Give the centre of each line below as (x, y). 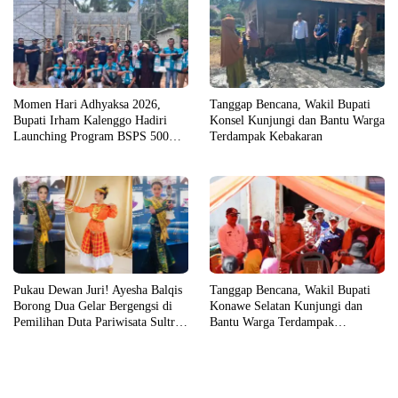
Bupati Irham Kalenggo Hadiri (90, 120)
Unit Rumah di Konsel (70, 152)
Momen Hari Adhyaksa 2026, (87, 104)
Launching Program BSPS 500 (91, 136)
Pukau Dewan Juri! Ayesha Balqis (98, 291)
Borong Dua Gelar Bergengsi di (93, 306)
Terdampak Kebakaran (266, 136)
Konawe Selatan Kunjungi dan (286, 306)
